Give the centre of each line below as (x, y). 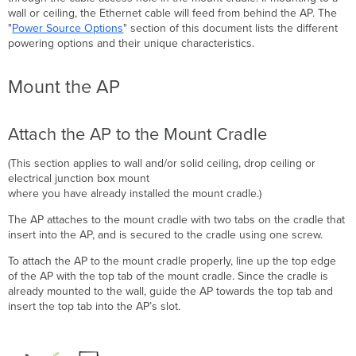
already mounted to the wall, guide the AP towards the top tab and (171, 291)
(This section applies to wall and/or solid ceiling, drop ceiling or (162, 163)
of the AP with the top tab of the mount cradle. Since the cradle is (168, 276)
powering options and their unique (95, 43)
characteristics (217, 43)
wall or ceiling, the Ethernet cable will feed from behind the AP (161, 13)
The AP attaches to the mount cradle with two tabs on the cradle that (177, 219)
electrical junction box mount (81, 178)
